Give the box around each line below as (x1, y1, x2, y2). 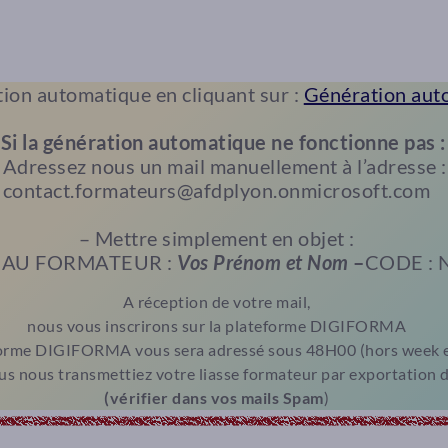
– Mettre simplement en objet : (78, 226, 355, 250)
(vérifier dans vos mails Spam (104, 388, 324, 407)
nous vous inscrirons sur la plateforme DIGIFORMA (27, 316, 406, 335)
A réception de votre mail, (122, 292, 311, 311)
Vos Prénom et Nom (177, 250, 349, 274)
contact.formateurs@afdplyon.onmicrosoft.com (2, 178, 431, 202)
